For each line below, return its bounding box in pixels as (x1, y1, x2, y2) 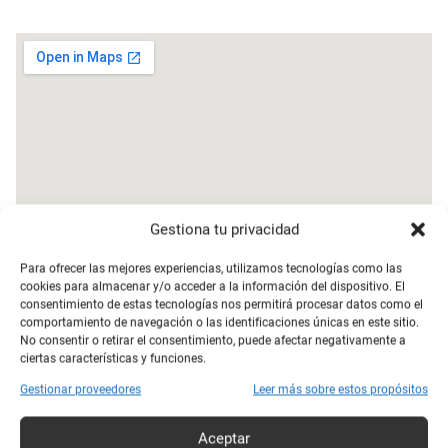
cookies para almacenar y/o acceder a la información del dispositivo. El (20, 279, 405, 293)
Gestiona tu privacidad (149, 220, 299, 238)
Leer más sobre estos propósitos (253, 382, 428, 396)
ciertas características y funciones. (20, 351, 206, 365)
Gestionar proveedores (20, 382, 141, 396)
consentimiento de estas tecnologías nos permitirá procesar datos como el (20, 297, 423, 311)
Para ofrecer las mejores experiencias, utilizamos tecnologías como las (20, 261, 402, 275)
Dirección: (16, 301, 105, 325)
